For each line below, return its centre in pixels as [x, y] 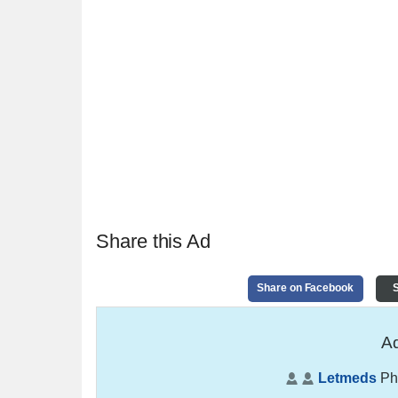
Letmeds [347, 378]
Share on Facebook [306, 288]
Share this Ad [154, 241]
